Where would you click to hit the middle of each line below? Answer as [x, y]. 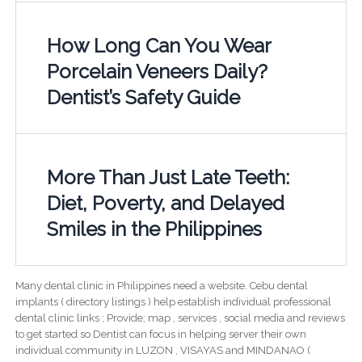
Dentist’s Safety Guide [143, 97]
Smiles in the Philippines [154, 229]
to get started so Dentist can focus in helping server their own [160, 334]
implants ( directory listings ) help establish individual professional [173, 301]
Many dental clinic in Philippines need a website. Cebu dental [161, 285]
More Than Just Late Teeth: [168, 177]
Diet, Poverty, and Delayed [165, 203]
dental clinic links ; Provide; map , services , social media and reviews [180, 318]
